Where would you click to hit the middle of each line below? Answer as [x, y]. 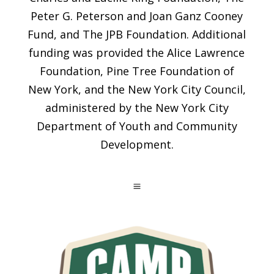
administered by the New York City [137, 107]
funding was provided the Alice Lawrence [137, 52]
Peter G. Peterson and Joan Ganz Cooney [137, 16]
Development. [137, 144]
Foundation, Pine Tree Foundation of [137, 71]
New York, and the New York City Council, [137, 89]
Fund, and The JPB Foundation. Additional [137, 34]
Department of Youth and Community [137, 126]
